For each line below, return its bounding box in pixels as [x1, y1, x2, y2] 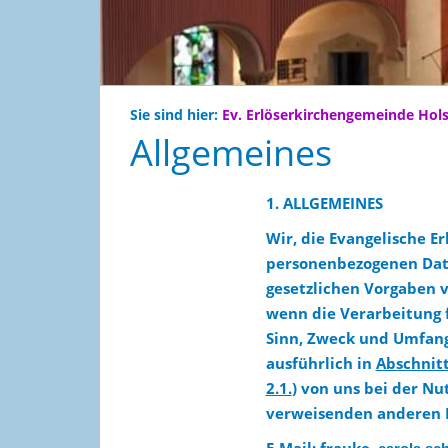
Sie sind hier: [130, 106, 222, 124]
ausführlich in [265, 353, 376, 373]
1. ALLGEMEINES [265, 193, 383, 213]
